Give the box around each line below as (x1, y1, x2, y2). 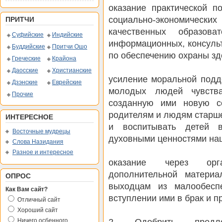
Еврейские (52, 79, 82, 86)
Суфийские (12, 31, 44, 38)
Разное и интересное (12, 149, 73, 156)
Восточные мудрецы (12, 128, 70, 135)
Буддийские (12, 43, 45, 50)
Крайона (52, 55, 76, 62)
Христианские (52, 67, 92, 74)
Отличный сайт (17, 196, 60, 203)
